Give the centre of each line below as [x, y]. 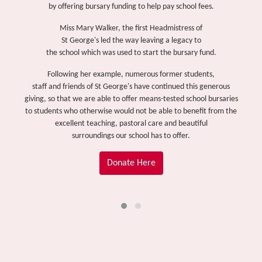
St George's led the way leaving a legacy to [131, 41]
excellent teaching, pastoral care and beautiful [131, 124]
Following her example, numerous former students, [131, 75]
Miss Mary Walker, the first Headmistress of [131, 28]
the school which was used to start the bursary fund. [131, 53]
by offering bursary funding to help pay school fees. [131, 7]
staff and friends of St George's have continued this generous [131, 87]
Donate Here [131, 163]
